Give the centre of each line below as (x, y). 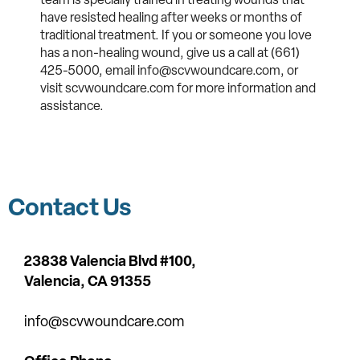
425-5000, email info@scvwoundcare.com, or (169, 70)
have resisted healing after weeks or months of (171, 17)
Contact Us (70, 207)
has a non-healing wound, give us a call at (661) (170, 52)
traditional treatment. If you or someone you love (176, 35)
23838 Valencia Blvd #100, (110, 261)
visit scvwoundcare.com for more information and (178, 88)
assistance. (72, 105)
